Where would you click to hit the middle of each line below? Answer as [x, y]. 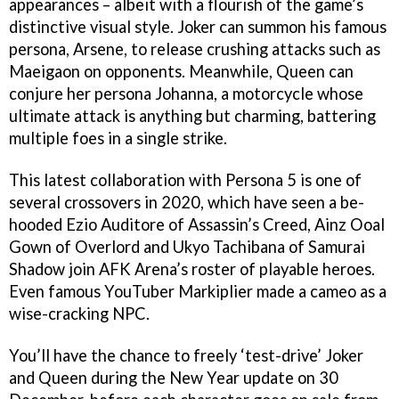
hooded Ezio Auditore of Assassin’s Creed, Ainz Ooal [197, 224]
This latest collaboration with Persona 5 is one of [185, 180]
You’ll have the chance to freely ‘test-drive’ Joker [186, 355]
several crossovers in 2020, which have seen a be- [187, 202]
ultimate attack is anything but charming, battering [192, 116]
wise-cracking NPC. [79, 313]
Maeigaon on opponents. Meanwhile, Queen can [181, 72]
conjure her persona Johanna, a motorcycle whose [186, 94]
